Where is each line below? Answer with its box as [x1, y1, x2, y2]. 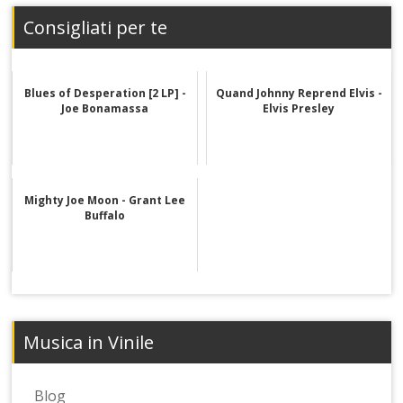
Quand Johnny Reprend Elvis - [215, 85, 382, 101]
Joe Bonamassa [61, 100, 149, 116]
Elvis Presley [263, 100, 336, 116]
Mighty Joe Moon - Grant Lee [24, 192, 186, 208]
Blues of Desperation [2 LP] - [23, 85, 186, 101]
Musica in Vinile [23, 329, 155, 354]
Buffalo [85, 207, 126, 223]
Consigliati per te [23, 14, 168, 40]
